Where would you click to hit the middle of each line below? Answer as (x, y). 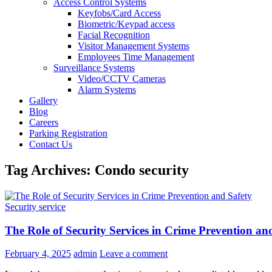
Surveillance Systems (94, 68)
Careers (44, 122)
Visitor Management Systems (134, 46)
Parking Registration (68, 133)
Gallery (43, 100)
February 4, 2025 (38, 254)
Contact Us (51, 144)
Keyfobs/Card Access (119, 13)
